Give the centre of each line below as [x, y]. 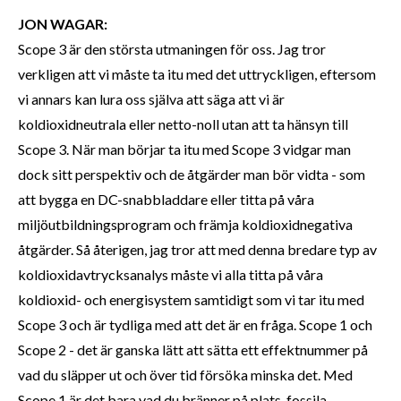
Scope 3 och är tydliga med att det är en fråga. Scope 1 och [195, 324]
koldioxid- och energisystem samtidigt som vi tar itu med [191, 299]
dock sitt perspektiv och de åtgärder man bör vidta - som [192, 174]
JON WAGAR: [63, 24]
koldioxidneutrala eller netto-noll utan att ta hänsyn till [183, 124]
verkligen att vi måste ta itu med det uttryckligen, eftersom [197, 74]
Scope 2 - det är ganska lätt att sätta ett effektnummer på [193, 350]
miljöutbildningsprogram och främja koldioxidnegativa [185, 224]
